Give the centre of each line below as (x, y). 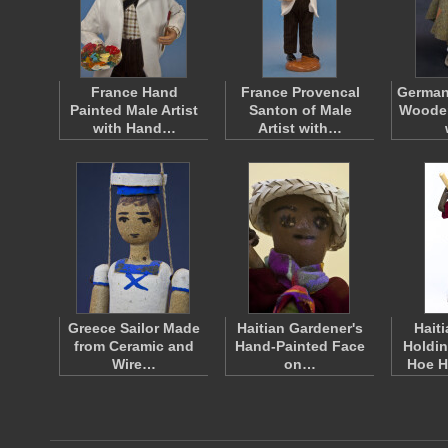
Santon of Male (300, 110)
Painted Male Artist (134, 110)
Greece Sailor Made (134, 328)
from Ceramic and (134, 346)
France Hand (134, 92)
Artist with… (300, 128)
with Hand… (134, 128)
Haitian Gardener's (300, 328)
